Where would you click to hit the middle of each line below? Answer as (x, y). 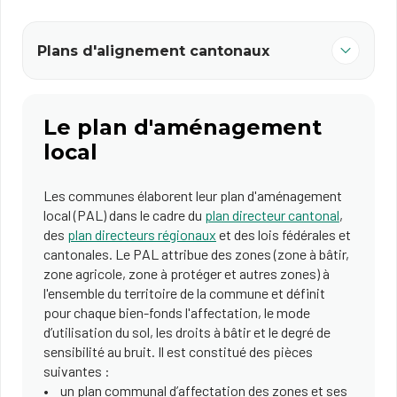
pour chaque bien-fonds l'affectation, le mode (177, 312)
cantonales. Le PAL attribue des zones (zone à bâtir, (196, 254)
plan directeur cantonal (272, 215)
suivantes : (78, 371)
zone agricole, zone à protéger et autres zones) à (187, 273)
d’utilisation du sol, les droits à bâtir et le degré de (187, 332)
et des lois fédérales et (284, 234)
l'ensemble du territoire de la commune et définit (184, 293)
